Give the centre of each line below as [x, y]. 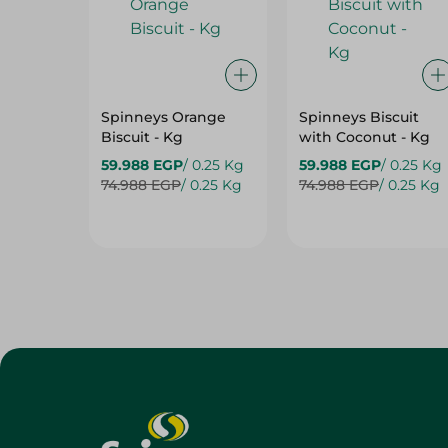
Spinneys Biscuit [358, 117]
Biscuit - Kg [142, 137]
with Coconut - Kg [364, 137]
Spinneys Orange [163, 117]
